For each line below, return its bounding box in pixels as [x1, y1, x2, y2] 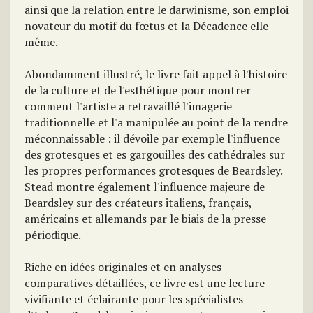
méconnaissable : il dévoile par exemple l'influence [24, 131, 280, 146]
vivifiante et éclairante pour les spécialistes [24, 291, 243, 307]
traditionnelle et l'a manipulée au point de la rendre [24, 115, 288, 130]
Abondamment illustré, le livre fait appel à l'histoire [24, 66, 287, 82]
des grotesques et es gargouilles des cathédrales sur [24, 147, 285, 162]
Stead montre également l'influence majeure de [24, 179, 265, 194]
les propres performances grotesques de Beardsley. [24, 163, 282, 178]
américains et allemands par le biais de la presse [24, 211, 266, 226]
